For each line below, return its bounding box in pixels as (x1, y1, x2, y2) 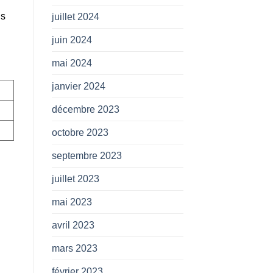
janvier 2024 (51, 80, 105, 91)
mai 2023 (51, 196, 92, 207)
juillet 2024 (51, 11, 99, 22)
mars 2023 (51, 243, 97, 253)
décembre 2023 (51, 104, 119, 115)
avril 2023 (51, 219, 94, 230)
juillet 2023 (51, 173, 99, 184)
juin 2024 (51, 34, 92, 45)
